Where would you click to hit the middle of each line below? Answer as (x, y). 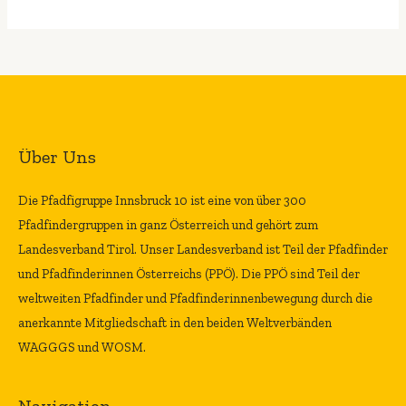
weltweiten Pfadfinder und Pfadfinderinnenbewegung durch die (195, 299)
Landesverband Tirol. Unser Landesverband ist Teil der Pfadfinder (203, 250)
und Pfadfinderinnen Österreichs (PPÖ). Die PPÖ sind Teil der (189, 274)
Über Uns (57, 157)
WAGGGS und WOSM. (82, 348)
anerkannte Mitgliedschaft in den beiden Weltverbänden (175, 323)
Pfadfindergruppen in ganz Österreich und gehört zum (168, 225)
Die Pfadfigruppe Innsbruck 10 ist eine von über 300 (162, 201)
